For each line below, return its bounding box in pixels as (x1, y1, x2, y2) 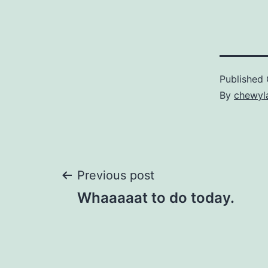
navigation (59, 202, 199, 238)
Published (220, 73, 266, 86)
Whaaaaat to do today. (77, 189, 234, 207)
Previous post (77, 168, 154, 183)
